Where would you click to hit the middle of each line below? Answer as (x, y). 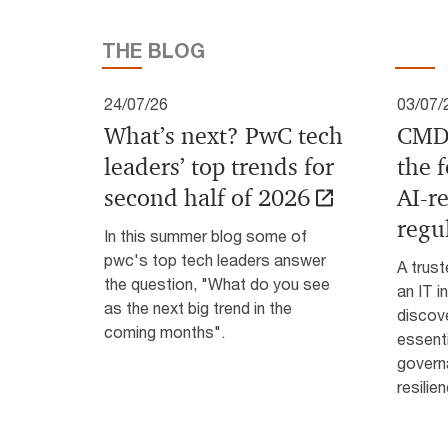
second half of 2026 (207, 198)
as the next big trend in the (198, 307)
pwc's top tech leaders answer (215, 259)
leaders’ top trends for (219, 167)
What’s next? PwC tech (223, 136)
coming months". (164, 331)
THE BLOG (153, 50)
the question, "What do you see (217, 283)
